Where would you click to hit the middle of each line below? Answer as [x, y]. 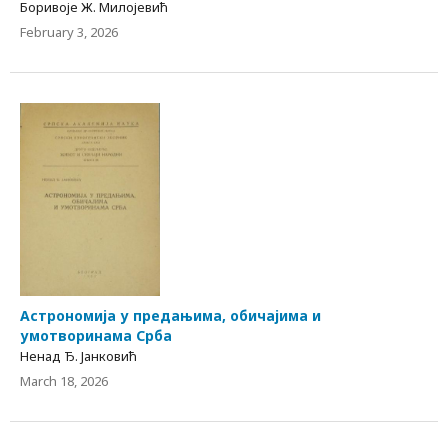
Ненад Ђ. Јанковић [78, 355]
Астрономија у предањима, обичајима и [170, 315]
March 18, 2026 [64, 380]
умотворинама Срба [96, 335]
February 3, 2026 [69, 32]
